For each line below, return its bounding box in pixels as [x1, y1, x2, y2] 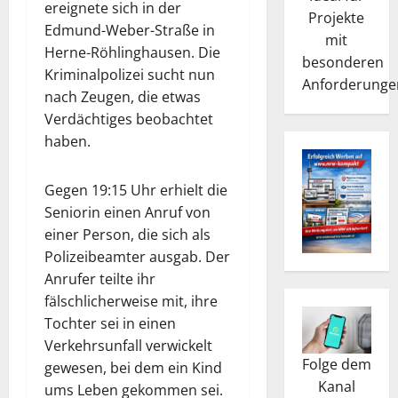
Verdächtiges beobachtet [44, 108, 213, 129]
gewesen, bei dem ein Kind [44, 357, 222, 378]
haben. [44, 131, 91, 151]
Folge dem [301, 354, 371, 374]
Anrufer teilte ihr [44, 268, 155, 289]
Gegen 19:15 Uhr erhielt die [44, 179, 227, 200]
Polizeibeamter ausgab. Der [44, 246, 230, 267]
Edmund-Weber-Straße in [44, 20, 215, 40]
